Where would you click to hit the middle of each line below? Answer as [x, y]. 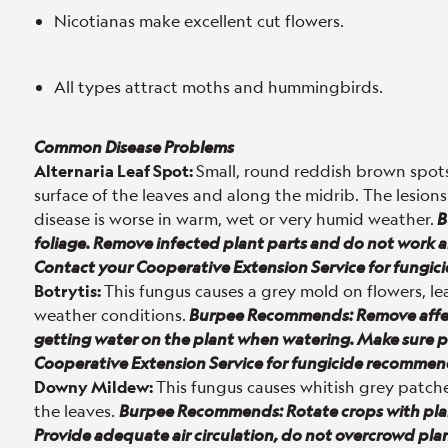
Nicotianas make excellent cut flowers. [199, 20]
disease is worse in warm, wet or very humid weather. [234, 218]
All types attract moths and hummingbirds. [218, 86]
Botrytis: [69, 290]
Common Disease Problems [134, 146]
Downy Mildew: [95, 386]
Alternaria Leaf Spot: [115, 170]
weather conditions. [110, 314]
